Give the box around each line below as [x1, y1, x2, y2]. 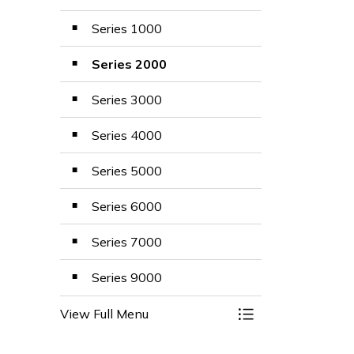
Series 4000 [92, 127, 162, 143]
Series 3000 [92, 92, 162, 107]
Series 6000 [92, 198, 162, 214]
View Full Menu [60, 306, 149, 322]
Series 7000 [92, 234, 162, 250]
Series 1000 [92, 21, 162, 36]
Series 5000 [92, 163, 162, 179]
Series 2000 [92, 56, 167, 72]
